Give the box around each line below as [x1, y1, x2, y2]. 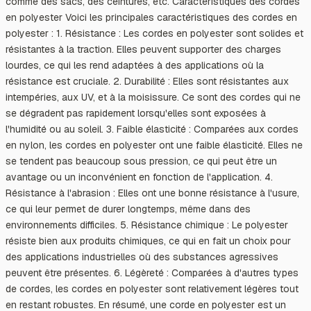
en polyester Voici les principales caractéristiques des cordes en [6, 10, 297, 24]
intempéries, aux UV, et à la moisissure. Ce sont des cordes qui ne [6, 90, 301, 103]
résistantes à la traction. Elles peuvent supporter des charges [6, 42, 281, 56]
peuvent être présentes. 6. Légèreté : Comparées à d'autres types [6, 266, 299, 279]
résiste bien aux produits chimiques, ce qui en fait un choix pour [6, 234, 291, 247]
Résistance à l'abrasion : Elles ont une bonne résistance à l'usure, [6, 186, 299, 199]
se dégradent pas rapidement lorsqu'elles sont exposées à [6, 106, 266, 119]
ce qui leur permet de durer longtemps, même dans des [6, 202, 251, 215]
